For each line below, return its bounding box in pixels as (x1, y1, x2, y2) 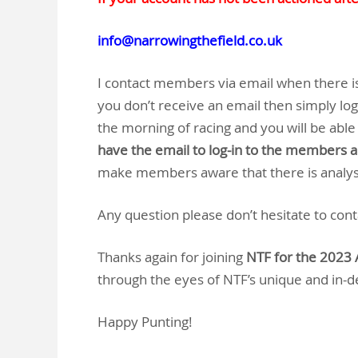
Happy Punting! (97, 312, 193, 331)
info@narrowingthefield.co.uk (97, 31, 282, 50)
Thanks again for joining (97, 248, 246, 266)
